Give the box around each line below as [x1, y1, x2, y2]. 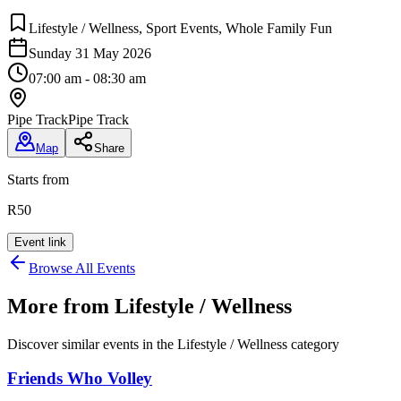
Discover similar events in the [7, 336, 177, 352]
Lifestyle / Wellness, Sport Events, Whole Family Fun [29, 20, 332, 36]
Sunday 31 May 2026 [29, 45, 151, 61]
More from [7, 294, 115, 318]
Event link [14, 235, 66, 249]
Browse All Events [29, 260, 135, 276]
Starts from [7, 171, 69, 187]
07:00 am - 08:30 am [29, 70, 146, 86]
